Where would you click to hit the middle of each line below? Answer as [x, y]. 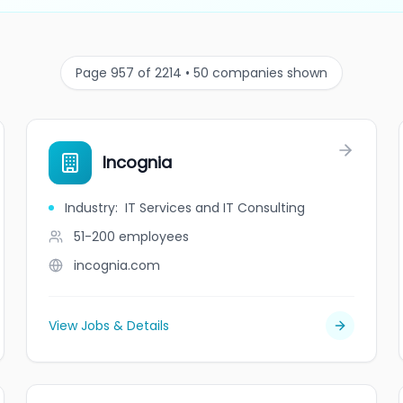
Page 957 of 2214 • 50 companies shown [201, 73]
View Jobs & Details [109, 326]
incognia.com [117, 265]
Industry [90, 208]
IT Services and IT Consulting [215, 208]
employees [154, 237]
